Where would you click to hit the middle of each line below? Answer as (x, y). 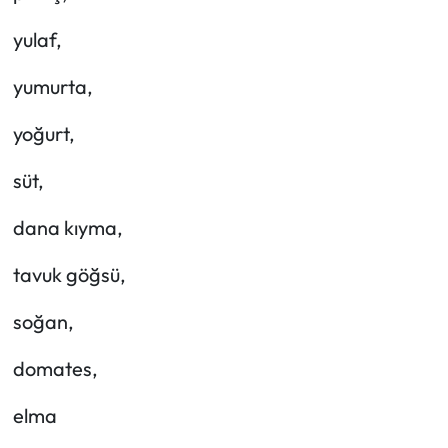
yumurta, (52, 86)
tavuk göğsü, (69, 274)
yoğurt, (43, 133)
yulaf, (37, 39)
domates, (55, 368)
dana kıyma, (67, 227)
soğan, (43, 321)
